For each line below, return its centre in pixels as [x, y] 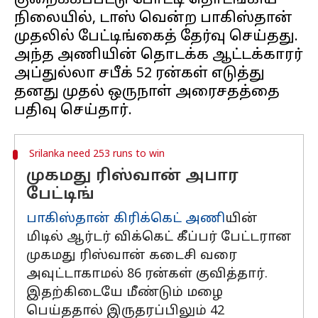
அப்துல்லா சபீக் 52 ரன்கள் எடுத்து [139, 74]
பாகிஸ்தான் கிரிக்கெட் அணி [126, 219]
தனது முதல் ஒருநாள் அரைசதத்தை [147, 92]
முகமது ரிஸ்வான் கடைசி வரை [132, 256]
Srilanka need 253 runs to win [97, 154]
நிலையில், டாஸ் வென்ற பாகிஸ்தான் [153, 18]
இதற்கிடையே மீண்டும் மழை [125, 293]
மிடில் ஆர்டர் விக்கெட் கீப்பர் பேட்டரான [159, 237]
